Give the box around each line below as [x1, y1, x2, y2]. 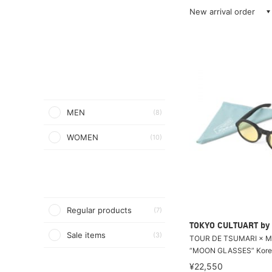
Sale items [67, 230, 106, 240]
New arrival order [189, 7, 255, 16]
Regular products [67, 205, 132, 215]
